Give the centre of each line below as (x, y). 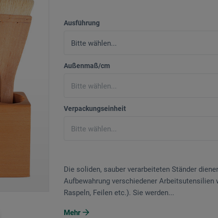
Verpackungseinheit (95, 109)
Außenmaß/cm (87, 66)
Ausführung (82, 23)
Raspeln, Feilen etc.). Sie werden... (119, 193)
